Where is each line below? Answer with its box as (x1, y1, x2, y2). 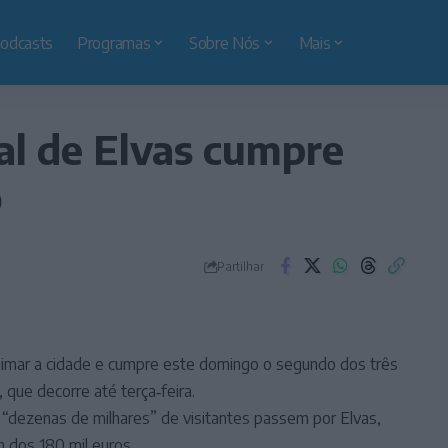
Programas (77, 32, 151, 53)
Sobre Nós (188, 32, 261, 53)
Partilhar (216, 257, 264, 274)
